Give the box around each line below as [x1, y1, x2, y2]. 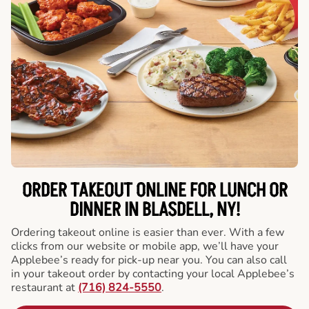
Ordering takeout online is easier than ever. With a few [11, 224, 284, 240]
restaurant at [11, 279, 78, 295]
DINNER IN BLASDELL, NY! [69, 197, 240, 223]
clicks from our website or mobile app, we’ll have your [11, 238, 279, 254]
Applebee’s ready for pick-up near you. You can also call [11, 252, 287, 268]
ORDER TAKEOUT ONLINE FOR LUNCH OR [21, 177, 288, 204]
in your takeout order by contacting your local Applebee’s [11, 266, 295, 281]
